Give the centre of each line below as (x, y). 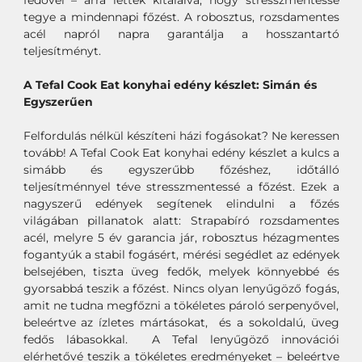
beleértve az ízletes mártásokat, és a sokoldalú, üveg (181, 323)
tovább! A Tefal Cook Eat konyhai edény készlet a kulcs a (181, 153)
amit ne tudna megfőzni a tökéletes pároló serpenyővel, (181, 306)
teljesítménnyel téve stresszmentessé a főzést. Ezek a (181, 187)
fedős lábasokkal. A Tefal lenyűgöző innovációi (181, 340)
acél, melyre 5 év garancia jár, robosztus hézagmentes (181, 238)
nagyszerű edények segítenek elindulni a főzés (181, 204)
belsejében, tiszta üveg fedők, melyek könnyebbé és (181, 272)
